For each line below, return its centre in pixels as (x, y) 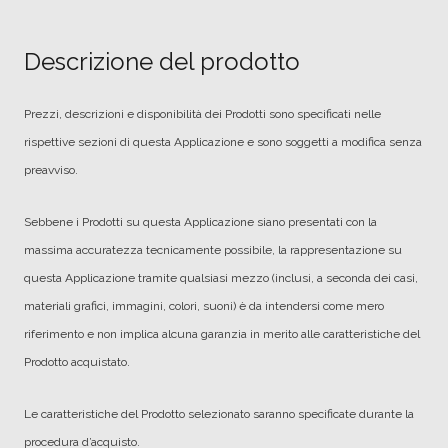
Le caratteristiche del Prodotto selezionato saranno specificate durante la (219, 414)
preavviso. (51, 170)
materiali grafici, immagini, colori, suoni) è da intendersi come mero (204, 306)
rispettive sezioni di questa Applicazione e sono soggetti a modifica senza (223, 142)
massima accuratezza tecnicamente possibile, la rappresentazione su (213, 250)
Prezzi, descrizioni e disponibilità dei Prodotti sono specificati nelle (202, 114)
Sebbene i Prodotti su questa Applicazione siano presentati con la (200, 222)
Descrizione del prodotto (162, 61)
